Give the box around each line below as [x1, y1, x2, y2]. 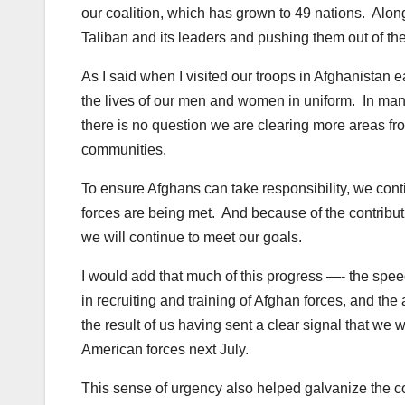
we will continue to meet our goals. [81, 230, 302, 246]
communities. [81, 142, 166, 158]
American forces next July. [81, 342, 249, 358]
